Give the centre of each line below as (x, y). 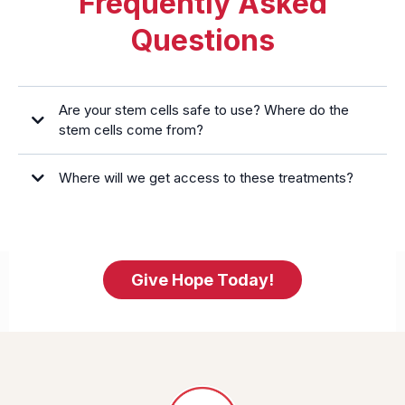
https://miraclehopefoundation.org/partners (133, 372)
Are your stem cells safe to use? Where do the (204, 109)
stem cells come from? (131, 129)
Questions (202, 40)
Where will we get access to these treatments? (206, 177)
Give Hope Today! (202, 279)
